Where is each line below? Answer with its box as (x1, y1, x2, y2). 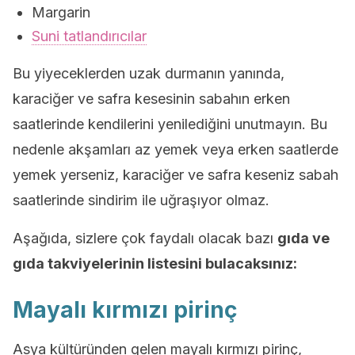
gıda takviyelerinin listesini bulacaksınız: (13, 255, 297, 272)
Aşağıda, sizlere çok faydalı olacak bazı (13, 230, 277, 246)
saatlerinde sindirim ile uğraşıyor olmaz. (13, 192, 269, 208)
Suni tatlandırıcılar (32, 28, 147, 44)
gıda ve (277, 230, 330, 246)
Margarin (32, 4, 90, 21)
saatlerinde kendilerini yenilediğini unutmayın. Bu (13, 116, 327, 132)
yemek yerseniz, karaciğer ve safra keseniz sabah (13, 166, 338, 183)
